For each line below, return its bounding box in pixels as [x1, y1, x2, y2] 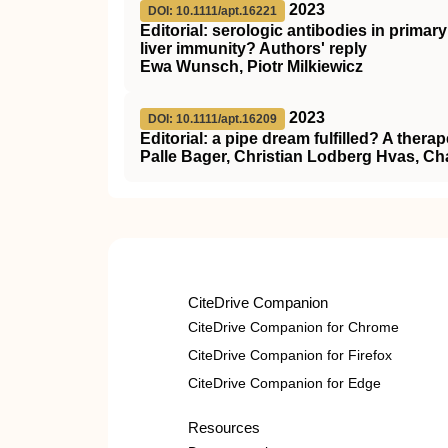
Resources [188, 419, 260, 436]
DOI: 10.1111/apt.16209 [148, 112, 277, 126]
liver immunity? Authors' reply [140, 40, 367, 57]
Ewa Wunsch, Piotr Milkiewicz [140, 58, 363, 75]
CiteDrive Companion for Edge [188, 375, 381, 391]
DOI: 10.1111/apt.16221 [148, 4, 277, 18]
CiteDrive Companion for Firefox [188, 347, 392, 363]
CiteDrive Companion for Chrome [188, 319, 399, 335]
